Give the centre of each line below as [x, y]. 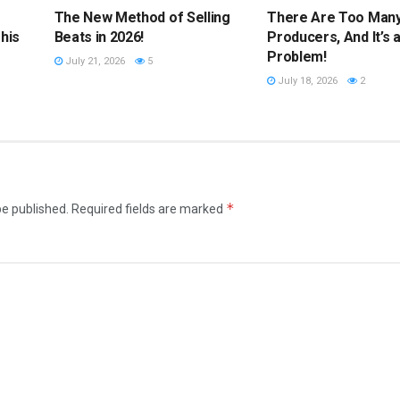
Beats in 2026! [99, 37]
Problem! [297, 57]
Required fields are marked [149, 209]
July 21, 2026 [93, 62]
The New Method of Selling [142, 18]
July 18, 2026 [307, 81]
